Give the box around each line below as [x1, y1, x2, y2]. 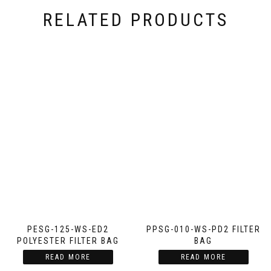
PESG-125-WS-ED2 [27, 224, 109, 234]
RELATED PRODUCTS [42, 8, 229, 30]
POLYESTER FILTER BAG [16, 235, 119, 246]
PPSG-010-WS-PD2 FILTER [146, 224, 261, 234]
